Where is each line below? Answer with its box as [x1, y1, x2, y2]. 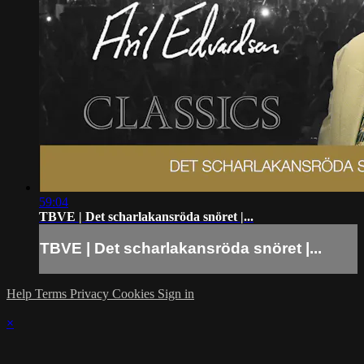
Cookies [112, 287, 158, 301]
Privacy [70, 287, 112, 301]
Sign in [158, 287, 194, 301]
